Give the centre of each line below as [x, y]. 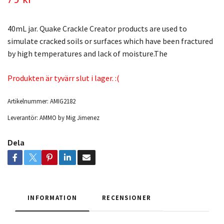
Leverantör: [23, 117]
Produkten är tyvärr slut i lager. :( [63, 78]
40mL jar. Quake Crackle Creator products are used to [97, 28]
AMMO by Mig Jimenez [69, 117]
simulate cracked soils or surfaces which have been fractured [110, 41]
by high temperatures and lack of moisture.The [87, 53]
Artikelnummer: [28, 101]
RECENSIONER [127, 197]
